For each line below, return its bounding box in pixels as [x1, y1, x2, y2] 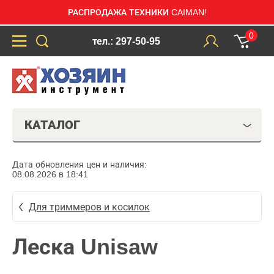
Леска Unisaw [12, 234, 158, 259]
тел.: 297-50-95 [92, 35, 160, 46]
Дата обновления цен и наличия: [12, 160, 147, 169]
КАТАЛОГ [24, 118, 80, 131]
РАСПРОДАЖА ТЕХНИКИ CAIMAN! [67, 7, 207, 17]
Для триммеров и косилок [29, 201, 150, 212]
